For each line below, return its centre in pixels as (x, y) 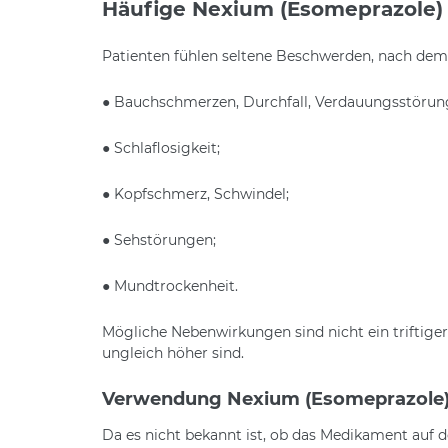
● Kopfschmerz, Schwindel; (195, 193)
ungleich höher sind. (173, 352)
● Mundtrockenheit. (170, 285)
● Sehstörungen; (159, 239)
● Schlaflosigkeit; (161, 147)
